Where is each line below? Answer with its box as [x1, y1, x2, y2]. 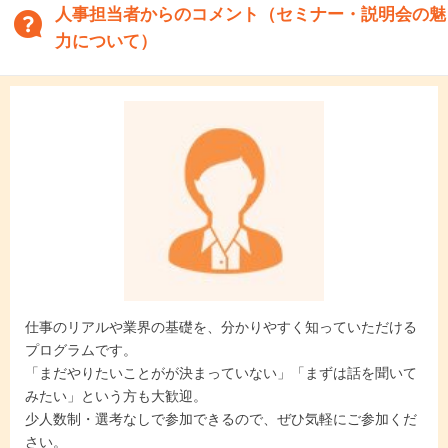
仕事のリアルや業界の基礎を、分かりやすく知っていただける [25, 319, 417, 335]
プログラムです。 [25, 342, 137, 358]
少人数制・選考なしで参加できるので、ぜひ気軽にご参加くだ [25, 411, 417, 427]
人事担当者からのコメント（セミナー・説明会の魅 [55, 5, 446, 24]
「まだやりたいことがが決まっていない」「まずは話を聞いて [25, 365, 417, 381]
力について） [55, 32, 157, 51]
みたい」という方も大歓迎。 [25, 388, 207, 404]
